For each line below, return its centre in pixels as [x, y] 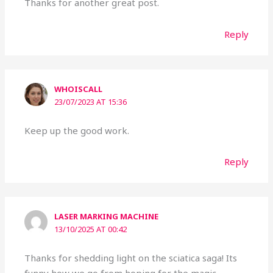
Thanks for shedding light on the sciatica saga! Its [131, 257]
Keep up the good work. [77, 130]
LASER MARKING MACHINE [107, 217]
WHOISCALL [79, 89]
